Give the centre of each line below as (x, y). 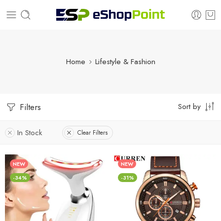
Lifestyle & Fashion (125, 61)
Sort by (189, 106)
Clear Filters (92, 132)
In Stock (30, 132)
